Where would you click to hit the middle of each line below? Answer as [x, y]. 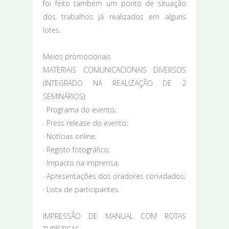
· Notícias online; [70, 136]
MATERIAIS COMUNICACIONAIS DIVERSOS [114, 70]
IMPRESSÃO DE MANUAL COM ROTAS [114, 216]
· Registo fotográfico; [76, 149]
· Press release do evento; [85, 123]
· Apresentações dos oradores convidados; [114, 176]
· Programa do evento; [79, 109]
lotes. [52, 30]
